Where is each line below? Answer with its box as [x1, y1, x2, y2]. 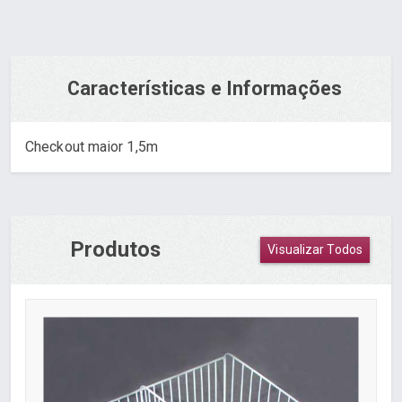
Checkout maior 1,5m [25, 138, 158, 155]
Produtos [70, 237, 162, 262]
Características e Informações [67, 77, 342, 100]
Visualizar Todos [267, 242, 363, 257]
